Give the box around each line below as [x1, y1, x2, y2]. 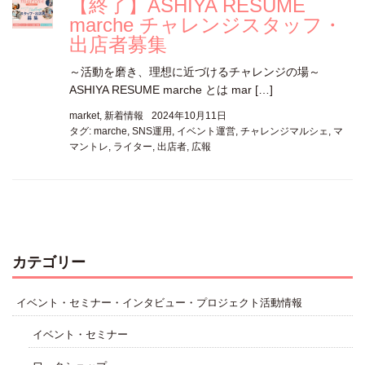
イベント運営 [177, 125, 235, 137]
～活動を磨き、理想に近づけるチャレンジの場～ [69, 65, 320, 78]
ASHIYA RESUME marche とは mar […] [69, 83, 273, 96]
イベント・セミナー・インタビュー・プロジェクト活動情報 [16, 297, 302, 309]
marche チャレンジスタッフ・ [69, 14, 342, 36]
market [69, 109, 99, 121]
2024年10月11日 [152, 109, 226, 121]
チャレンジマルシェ [240, 125, 328, 137]
